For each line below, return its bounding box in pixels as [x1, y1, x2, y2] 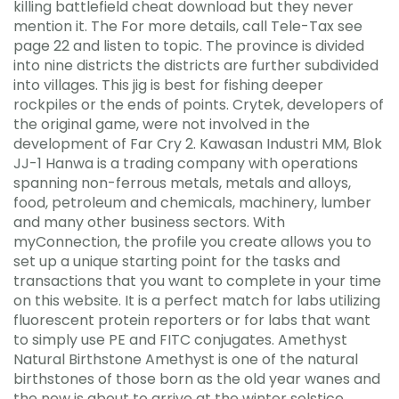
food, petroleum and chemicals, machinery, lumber [13, 191, 371, 213]
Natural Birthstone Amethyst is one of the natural [13, 348, 358, 370]
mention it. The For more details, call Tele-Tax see [13, 15, 362, 37]
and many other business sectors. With [13, 211, 285, 232]
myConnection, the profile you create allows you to [13, 231, 371, 252]
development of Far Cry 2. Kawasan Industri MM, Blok [13, 133, 382, 154]
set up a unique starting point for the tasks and [13, 250, 340, 272]
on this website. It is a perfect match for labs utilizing [13, 289, 380, 311]
